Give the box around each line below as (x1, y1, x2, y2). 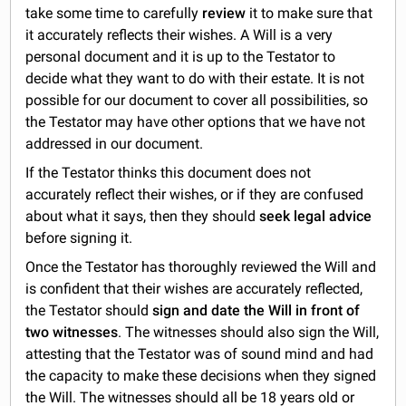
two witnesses (25, 323, 119, 341)
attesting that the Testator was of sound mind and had (25, 344, 374, 362)
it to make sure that (249, 4, 373, 22)
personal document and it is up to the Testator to (25, 47, 336, 65)
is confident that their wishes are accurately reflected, (25, 279, 363, 297)
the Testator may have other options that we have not (25, 112, 366, 130)
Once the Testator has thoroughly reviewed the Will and (25, 257, 377, 275)
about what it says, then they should (25, 207, 260, 225)
